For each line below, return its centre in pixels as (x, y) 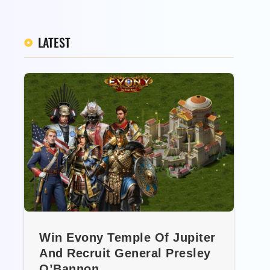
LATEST (54, 42)
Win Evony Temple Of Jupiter (127, 238)
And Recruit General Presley (125, 253)
